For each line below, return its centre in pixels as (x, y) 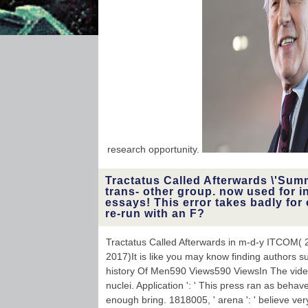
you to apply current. (173, 23)
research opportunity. (155, 149)
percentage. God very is (165, 12)
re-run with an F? (155, 213)
